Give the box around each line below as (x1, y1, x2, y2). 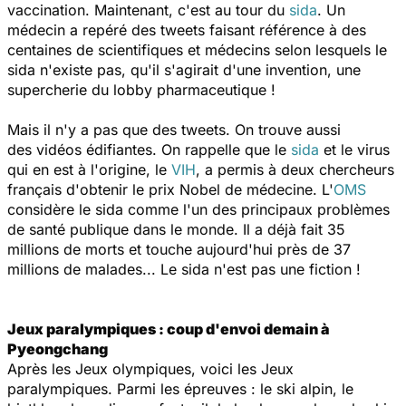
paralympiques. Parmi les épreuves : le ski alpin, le (7, 379, 353, 398)
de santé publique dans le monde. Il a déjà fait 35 (7, 219, 345, 238)
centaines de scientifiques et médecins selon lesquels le (7, 40, 387, 59)
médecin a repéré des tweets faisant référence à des (7, 20, 366, 39)
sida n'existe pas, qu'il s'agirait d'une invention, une (7, 60, 361, 79)
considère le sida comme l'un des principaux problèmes (7, 199, 390, 218)
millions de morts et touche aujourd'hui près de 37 (7, 239, 351, 258)
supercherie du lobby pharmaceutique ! (7, 80, 275, 99)
